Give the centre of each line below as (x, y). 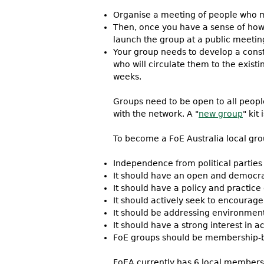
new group (221, 114)
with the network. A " (156, 114)
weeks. (127, 77)
